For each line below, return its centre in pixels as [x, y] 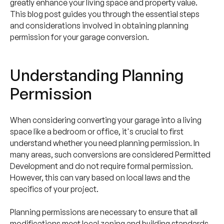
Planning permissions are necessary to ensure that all [103, 212]
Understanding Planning [96, 75]
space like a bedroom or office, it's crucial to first [96, 131]
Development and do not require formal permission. [101, 166]
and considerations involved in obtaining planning [99, 25]
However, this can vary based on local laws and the [100, 177]
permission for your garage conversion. [79, 37]
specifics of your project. [54, 189]
